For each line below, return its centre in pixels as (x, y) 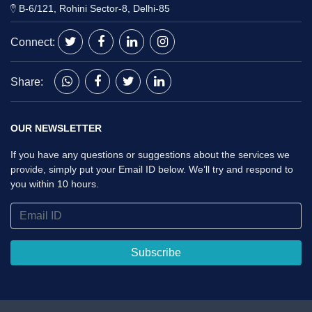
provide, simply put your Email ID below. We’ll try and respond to (152, 169)
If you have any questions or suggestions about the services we (150, 155)
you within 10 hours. (55, 184)
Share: (31, 82)
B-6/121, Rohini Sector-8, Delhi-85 (93, 8)
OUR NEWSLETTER (56, 128)
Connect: (34, 42)
